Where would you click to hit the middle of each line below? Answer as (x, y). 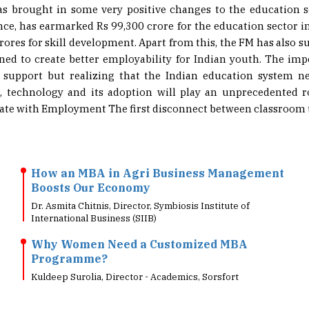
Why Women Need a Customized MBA (139, 223)
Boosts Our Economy (91, 167)
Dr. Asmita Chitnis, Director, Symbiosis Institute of (140, 185)
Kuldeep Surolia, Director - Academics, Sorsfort (135, 256)
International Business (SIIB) (94, 198)
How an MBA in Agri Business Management (158, 152)
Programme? (69, 238)
